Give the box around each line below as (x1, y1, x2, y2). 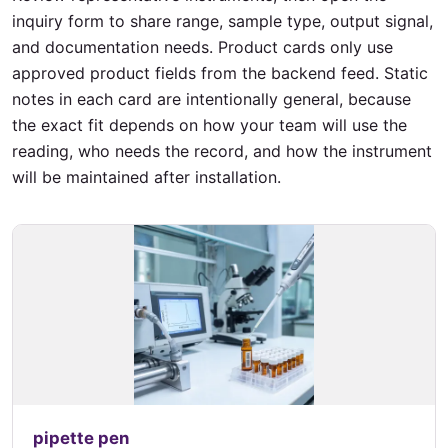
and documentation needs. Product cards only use (12, 37, 393, 57)
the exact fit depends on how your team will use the (12, 115, 407, 135)
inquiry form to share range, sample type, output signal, (12, 11, 433, 31)
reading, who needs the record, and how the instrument (12, 141, 432, 161)
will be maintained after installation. (12, 167, 281, 187)
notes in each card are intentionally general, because (12, 89, 411, 109)
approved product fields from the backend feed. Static (12, 63, 428, 83)
